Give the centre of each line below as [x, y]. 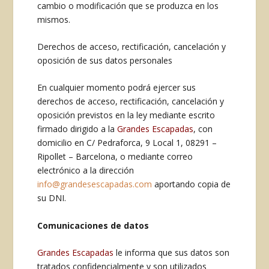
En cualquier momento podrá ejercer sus [117, 88]
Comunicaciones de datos [93, 225]
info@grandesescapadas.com [95, 184]
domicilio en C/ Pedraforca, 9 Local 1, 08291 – [127, 143]
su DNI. [52, 198]
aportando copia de [192, 184]
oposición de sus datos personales [105, 60]
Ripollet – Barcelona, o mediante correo [115, 157]
